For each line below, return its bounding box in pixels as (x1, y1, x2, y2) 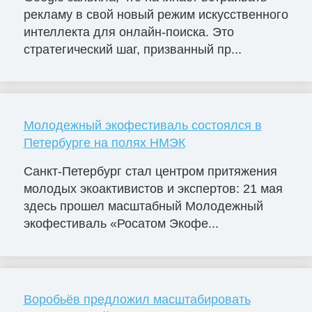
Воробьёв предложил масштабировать (23, 292, 251, 307)
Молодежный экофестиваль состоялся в (23, 118, 262, 132)
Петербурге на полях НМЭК (23, 135, 185, 150)
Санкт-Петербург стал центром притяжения (23, 164, 277, 179)
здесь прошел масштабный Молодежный (23, 199, 263, 214)
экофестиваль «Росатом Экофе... (23, 217, 219, 231)
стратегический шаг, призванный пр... (23, 42, 242, 56)
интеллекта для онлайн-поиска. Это (23, 24, 234, 39)
